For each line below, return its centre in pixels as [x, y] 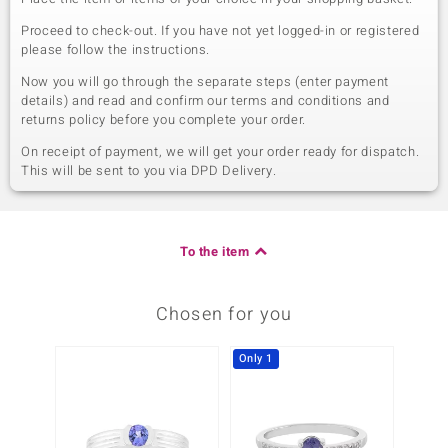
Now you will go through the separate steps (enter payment [205, 81]
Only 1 [255, 358]
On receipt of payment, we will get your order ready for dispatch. [220, 151]
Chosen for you [224, 314]
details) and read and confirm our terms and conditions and [205, 100]
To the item [215, 251]
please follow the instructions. [116, 49]
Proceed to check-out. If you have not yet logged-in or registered [220, 30]
